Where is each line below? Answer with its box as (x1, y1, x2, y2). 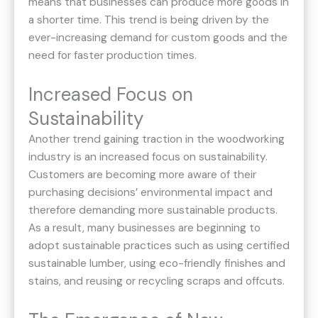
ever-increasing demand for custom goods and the (28, 31, 287, 45)
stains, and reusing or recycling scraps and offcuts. (28, 274, 285, 289)
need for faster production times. (28, 48, 197, 63)
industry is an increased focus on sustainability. (28, 150, 268, 165)
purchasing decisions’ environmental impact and (28, 185, 273, 200)
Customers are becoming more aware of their (28, 168, 256, 182)
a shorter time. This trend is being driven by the (28, 13, 269, 28)
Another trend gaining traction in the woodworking (28, 132, 285, 147)
